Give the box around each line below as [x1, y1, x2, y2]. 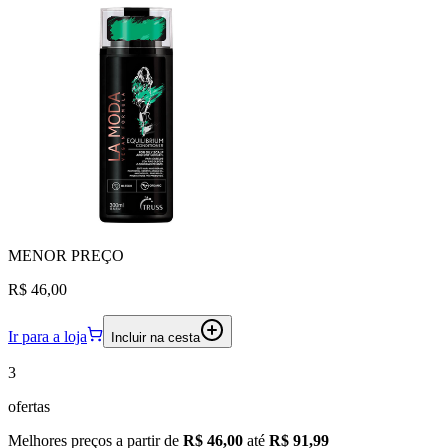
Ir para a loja [8, 327, 87, 345]
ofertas [8, 397, 50, 415]
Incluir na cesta [111, 329, 200, 345]
